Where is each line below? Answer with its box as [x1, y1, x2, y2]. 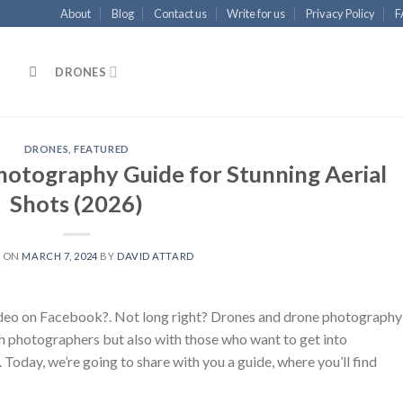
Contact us [154, 6, 207, 21]
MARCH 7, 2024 [22, 249, 98, 262]
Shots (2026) [10, 189, 144, 217]
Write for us [227, 6, 286, 21]
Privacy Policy [305, 6, 375, 21]
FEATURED [74, 143, 130, 155]
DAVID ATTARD [116, 249, 194, 262]
